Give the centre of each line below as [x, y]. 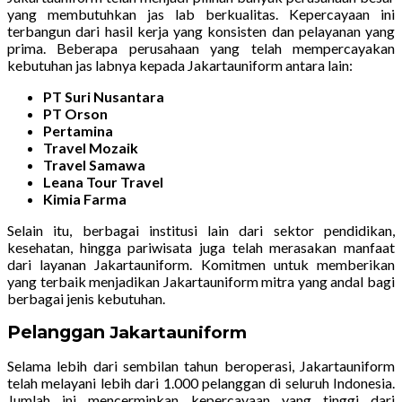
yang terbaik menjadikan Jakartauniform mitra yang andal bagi [201, 282]
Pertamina [78, 131]
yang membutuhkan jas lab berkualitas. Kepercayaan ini [201, 14]
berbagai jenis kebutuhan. [86, 299]
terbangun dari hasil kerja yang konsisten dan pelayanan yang [201, 31]
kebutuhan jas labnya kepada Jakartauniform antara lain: [180, 66]
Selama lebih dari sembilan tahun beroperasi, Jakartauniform [201, 366]
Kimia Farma [85, 199]
